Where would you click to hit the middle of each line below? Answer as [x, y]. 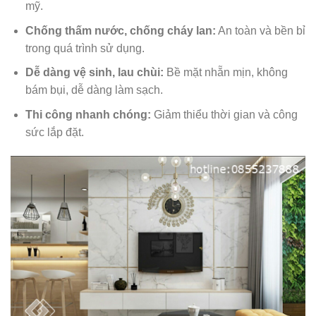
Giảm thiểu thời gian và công [224, 114]
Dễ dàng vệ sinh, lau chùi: [94, 73]
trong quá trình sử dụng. [85, 48]
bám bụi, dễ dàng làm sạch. [94, 90]
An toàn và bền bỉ [260, 30]
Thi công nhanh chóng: [88, 114]
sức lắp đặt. [54, 132]
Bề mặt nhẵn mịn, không [225, 73]
